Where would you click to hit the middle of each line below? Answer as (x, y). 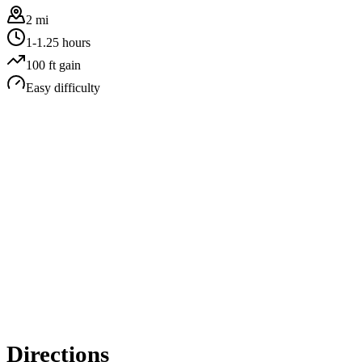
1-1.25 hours (58, 42)
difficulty (76, 87)
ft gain (63, 65)
